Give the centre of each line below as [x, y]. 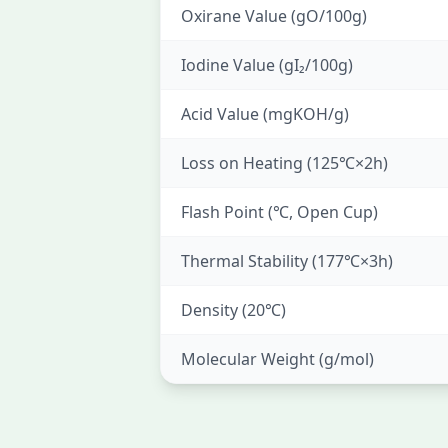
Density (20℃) [233, 310]
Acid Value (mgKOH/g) [265, 114]
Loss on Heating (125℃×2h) [284, 163]
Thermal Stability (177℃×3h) [287, 261]
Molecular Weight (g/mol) [277, 359]
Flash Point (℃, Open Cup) [279, 212]
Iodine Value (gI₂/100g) [267, 65]
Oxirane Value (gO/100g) [274, 16]
